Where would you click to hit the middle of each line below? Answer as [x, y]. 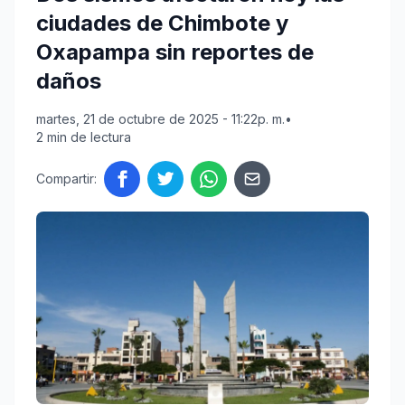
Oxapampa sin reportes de [175, 52]
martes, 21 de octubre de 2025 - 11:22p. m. [160, 119]
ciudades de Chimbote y [162, 24]
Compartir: [66, 179]
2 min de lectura [84, 137]
